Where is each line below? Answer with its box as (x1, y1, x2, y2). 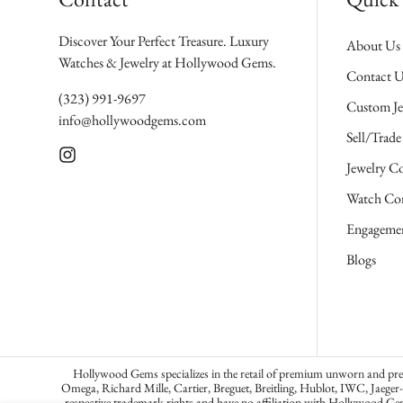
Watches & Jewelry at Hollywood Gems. (58, 53, 276, 72)
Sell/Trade (345, 128, 401, 147)
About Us (345, 36, 400, 55)
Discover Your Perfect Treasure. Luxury (58, 31, 269, 50)
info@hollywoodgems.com (58, 111, 206, 130)
